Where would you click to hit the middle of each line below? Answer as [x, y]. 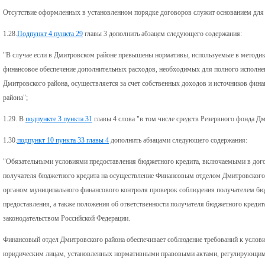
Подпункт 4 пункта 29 [50, 33]
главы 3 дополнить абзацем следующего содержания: [162, 33]
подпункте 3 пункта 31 [59, 119]
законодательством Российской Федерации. [67, 218]
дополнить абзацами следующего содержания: [178, 140]
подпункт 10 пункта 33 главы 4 [63, 140]
